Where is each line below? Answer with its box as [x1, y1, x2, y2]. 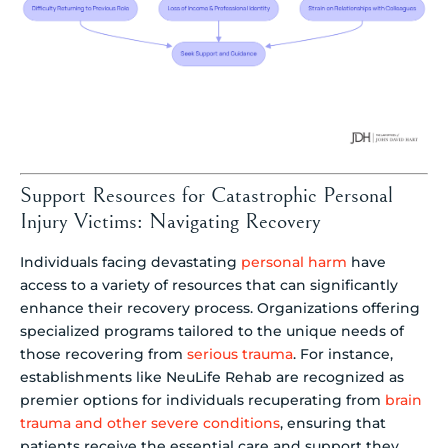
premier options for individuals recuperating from [20, 391, 385, 410]
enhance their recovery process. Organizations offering [20, 299, 420, 318]
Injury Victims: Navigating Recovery [20, 209, 321, 235]
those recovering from [20, 345, 187, 364]
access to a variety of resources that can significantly [20, 276, 398, 295]
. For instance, [293, 345, 393, 364]
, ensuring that [280, 414, 386, 433]
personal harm [241, 253, 347, 272]
